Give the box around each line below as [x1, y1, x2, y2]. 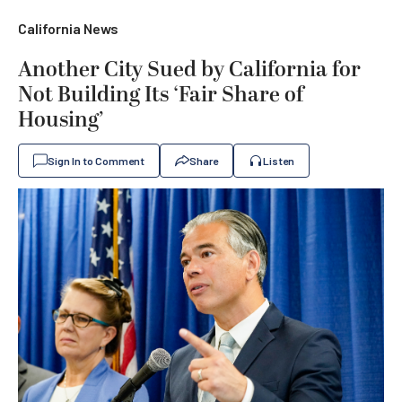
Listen [263, 154, 294, 167]
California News [18, 20, 118, 37]
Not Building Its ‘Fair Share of [18, 79, 303, 111]
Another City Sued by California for [18, 54, 361, 86]
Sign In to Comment [48, 154, 144, 167]
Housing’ [18, 104, 104, 136]
